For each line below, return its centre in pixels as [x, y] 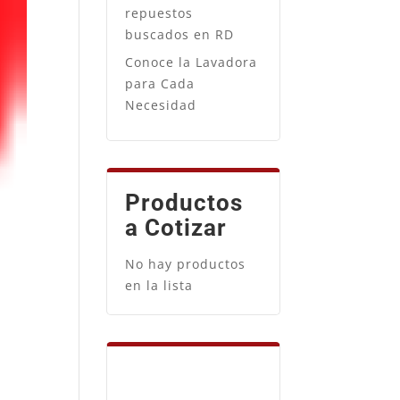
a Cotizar [176, 227]
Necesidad [161, 104]
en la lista [159, 285]
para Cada [160, 83]
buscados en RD [180, 34]
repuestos [159, 12]
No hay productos [186, 263]
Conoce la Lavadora [192, 62]
